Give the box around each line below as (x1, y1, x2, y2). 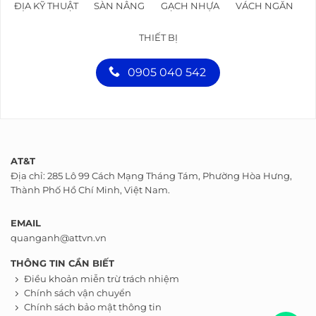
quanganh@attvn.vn (11, 232, 107, 243)
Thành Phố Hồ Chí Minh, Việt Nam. (11, 184, 170, 195)
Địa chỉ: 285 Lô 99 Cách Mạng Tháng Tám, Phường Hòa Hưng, (11, 170, 292, 181)
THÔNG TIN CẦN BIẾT (11, 258, 114, 269)
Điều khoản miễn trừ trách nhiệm (24, 273, 179, 284)
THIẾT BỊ (138, 32, 178, 43)
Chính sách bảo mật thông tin (24, 301, 162, 312)
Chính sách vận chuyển (24, 287, 131, 298)
